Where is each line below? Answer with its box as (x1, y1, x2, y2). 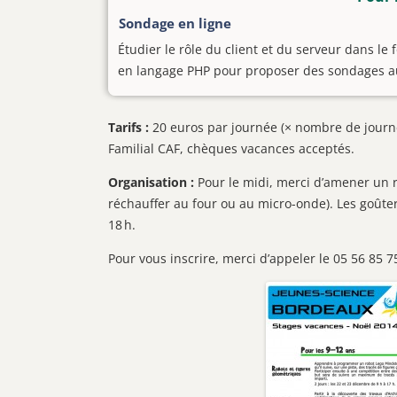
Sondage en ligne (119, 14, 231, 32)
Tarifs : (108, 119, 149, 136)
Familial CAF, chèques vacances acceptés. (108, 140, 354, 157)
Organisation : (108, 174, 194, 191)
